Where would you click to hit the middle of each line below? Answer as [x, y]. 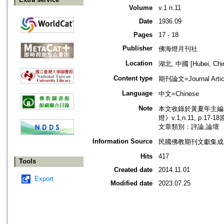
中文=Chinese [179, 94]
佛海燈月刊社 [178, 49]
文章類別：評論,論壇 [189, 127]
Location [139, 63]
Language [137, 93]
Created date [133, 170]
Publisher [137, 48]
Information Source [122, 141]
